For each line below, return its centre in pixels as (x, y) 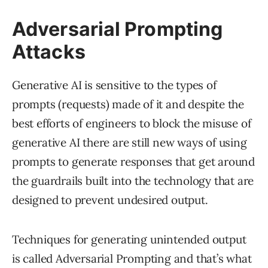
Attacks (49, 51)
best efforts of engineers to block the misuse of (132, 123)
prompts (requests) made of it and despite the (128, 104)
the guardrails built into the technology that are (133, 180)
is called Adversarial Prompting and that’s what (132, 258)
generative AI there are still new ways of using (130, 142)
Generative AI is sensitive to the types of (114, 85)
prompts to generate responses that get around (133, 161)
